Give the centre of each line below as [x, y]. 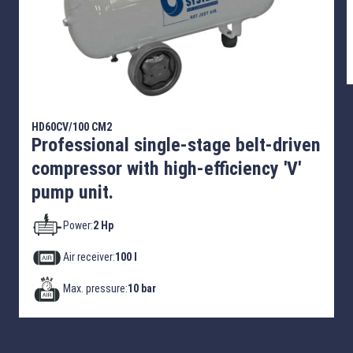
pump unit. [72, 192]
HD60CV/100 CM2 [72, 126]
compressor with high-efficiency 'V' [166, 168]
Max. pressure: [95, 289]
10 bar [142, 289]
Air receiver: [89, 257]
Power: [78, 226]
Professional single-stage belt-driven [176, 145]
